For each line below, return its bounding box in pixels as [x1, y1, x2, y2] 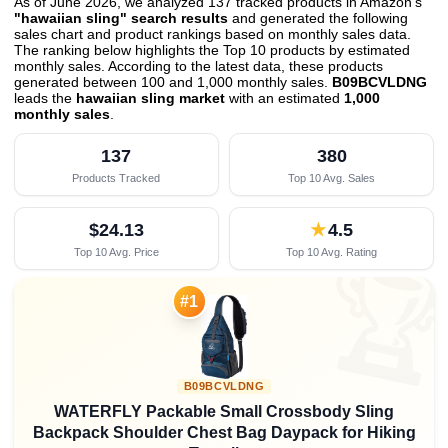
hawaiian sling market [76, 90, 225, 106]
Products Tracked [72, 171, 161, 184]
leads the [14, 90, 76, 106]
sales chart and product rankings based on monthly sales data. [14, 26, 411, 42]
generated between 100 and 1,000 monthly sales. [14, 74, 332, 90]
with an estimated [225, 90, 344, 106]
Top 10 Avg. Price [73, 245, 159, 258]
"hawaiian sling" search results [14, 10, 228, 26]
